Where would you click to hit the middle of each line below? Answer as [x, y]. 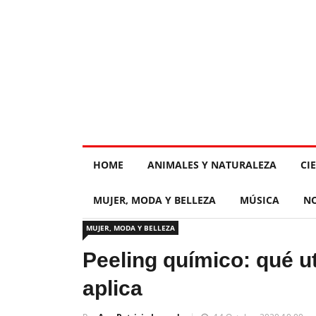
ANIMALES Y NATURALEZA [212, 165]
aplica [113, 288]
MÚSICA [260, 200]
